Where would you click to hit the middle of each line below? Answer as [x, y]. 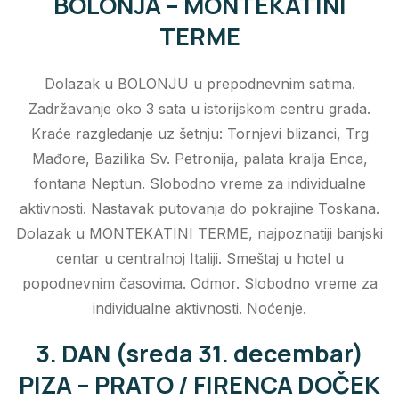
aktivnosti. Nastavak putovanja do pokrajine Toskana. [199, 209]
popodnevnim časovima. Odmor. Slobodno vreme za [199, 284]
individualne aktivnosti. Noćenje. [199, 309]
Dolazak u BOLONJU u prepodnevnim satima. [199, 84]
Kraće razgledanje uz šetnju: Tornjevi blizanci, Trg [199, 134]
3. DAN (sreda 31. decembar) [199, 354]
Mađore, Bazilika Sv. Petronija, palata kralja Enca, [199, 159]
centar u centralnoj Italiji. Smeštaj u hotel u [199, 259]
